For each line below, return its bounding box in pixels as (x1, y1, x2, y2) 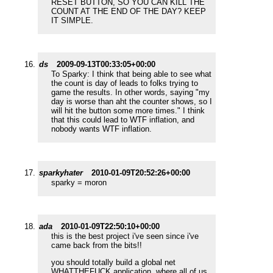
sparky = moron (51, 178, 107, 188)
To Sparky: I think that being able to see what (51, 69, 211, 79)
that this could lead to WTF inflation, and (51, 115, 194, 125)
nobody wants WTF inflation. (51, 124, 152, 134)
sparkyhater (39, 168, 83, 178)
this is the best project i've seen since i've (51, 232, 199, 241)
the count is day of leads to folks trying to (51, 79, 198, 88)
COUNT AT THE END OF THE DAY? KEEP (51, 7, 206, 16)
